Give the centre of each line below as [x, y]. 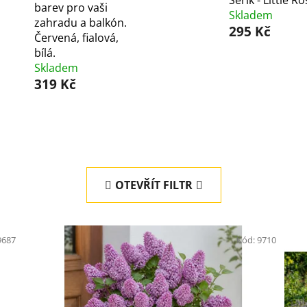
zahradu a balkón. [80, 23]
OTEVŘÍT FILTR [153, 185]
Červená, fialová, [76, 38]
